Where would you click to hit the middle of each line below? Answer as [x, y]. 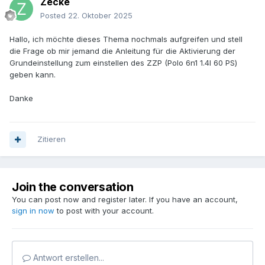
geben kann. [33, 75]
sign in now [33, 211]
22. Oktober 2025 [100, 16]
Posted [54, 16]
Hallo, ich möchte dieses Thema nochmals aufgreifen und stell [126, 39]
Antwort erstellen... [67, 258]
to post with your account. [104, 211]
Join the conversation [73, 187]
